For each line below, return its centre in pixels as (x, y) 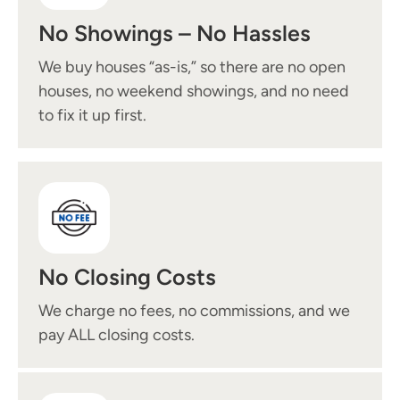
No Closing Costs (127, 276)
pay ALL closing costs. (117, 334)
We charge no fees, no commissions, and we (194, 310)
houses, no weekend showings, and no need (194, 91)
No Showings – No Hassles (175, 33)
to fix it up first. (92, 115)
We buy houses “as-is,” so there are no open (192, 67)
